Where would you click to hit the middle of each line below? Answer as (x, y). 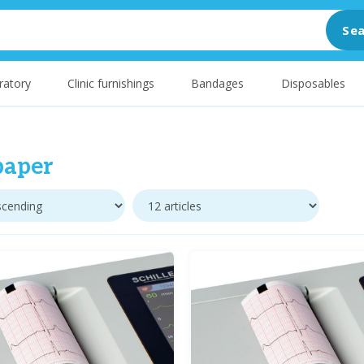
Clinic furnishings (111, 83)
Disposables (313, 83)
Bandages (218, 83)
